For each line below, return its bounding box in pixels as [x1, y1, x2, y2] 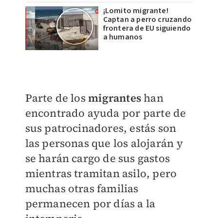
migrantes [88, 91, 141, 106]
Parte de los [25, 91, 89, 106]
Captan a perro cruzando [103, 14, 192, 25]
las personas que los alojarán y [25, 136, 183, 151]
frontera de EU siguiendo [103, 23, 191, 34]
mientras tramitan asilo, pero [25, 166, 177, 181]
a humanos [103, 32, 143, 43]
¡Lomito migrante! [103, 5, 168, 17]
